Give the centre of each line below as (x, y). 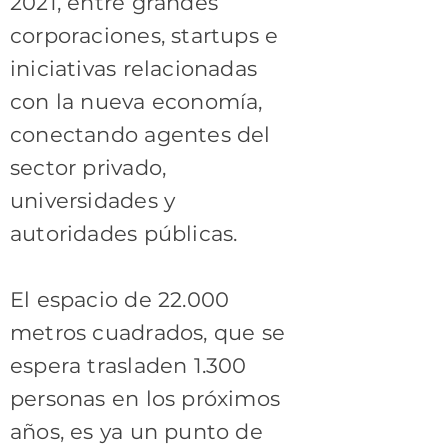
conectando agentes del (140, 134)
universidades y (93, 200)
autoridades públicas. (124, 233)
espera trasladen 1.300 (128, 365)
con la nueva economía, (136, 101)
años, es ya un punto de (136, 431)
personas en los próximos (145, 398)
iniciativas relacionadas (134, 68)
